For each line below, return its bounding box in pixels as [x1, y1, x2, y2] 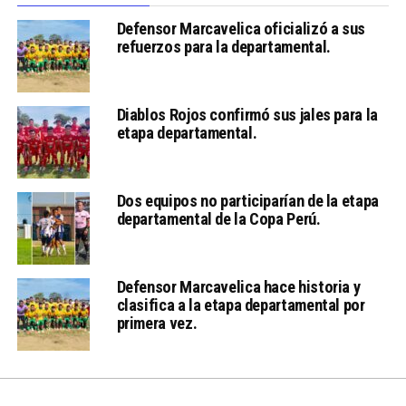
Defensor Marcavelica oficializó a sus [116, 18, 365, 38]
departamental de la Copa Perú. [116, 208, 321, 228]
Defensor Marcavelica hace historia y [116, 276, 361, 296]
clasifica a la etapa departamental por [116, 295, 365, 314]
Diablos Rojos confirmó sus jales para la [116, 104, 378, 124]
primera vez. [116, 313, 198, 333]
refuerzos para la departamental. [116, 36, 331, 56]
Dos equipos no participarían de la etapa [116, 190, 379, 210]
